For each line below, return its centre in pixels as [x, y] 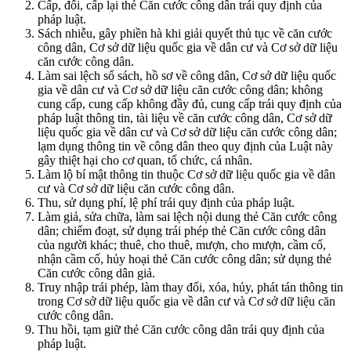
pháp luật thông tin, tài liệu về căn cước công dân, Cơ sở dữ [185, 118]
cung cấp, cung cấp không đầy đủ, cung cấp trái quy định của [190, 103]
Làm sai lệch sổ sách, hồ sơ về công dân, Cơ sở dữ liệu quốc [187, 75]
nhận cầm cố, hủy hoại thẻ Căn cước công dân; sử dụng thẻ [185, 259]
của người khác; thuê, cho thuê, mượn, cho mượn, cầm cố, [182, 244]
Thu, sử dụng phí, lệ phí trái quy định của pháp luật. [166, 202]
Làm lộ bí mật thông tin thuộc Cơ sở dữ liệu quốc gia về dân [186, 174]
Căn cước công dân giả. [96, 273]
